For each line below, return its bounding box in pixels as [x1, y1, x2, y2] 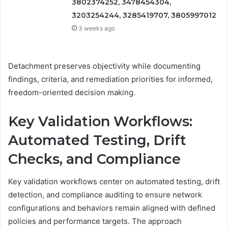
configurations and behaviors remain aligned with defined [8, 203, 215, 213]
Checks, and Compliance [8, 150, 181, 167]
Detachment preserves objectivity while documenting [8, 61, 201, 71]
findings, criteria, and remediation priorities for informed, [8, 74, 213, 84]
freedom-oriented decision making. [8, 87, 135, 97]
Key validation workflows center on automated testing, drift [8, 177, 220, 187]
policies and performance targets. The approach [8, 216, 182, 226]
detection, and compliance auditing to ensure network [8, 190, 202, 200]
